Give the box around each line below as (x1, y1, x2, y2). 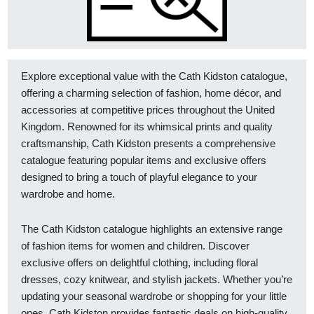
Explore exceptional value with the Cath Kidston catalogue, (21, 69, 287, 82)
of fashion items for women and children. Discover (21, 239, 250, 252)
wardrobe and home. (21, 187, 115, 200)
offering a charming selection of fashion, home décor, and (21, 86, 281, 99)
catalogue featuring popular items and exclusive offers (21, 153, 266, 166)
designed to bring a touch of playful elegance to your (21, 170, 257, 183)
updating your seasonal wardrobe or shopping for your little (21, 289, 287, 302)
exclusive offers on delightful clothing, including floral (21, 256, 258, 268)
